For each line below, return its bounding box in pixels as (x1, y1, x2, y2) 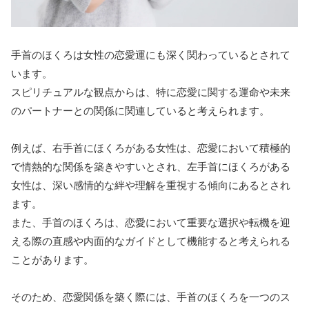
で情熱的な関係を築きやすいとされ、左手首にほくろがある (11, 159, 290, 173)
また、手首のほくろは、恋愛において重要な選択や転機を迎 (11, 215, 290, 229)
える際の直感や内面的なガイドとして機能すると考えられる (11, 234, 290, 248)
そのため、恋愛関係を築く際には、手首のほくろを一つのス (11, 290, 290, 303)
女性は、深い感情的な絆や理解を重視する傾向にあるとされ (11, 178, 290, 192)
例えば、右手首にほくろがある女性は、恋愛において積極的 (11, 141, 290, 154)
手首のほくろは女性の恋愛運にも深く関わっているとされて (11, 48, 290, 61)
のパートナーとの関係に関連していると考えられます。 (11, 103, 270, 117)
